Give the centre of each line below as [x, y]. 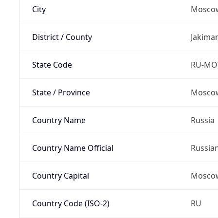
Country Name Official [73, 148]
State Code [52, 64]
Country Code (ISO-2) [71, 203]
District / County [62, 37]
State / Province [61, 92]
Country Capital [60, 175]
